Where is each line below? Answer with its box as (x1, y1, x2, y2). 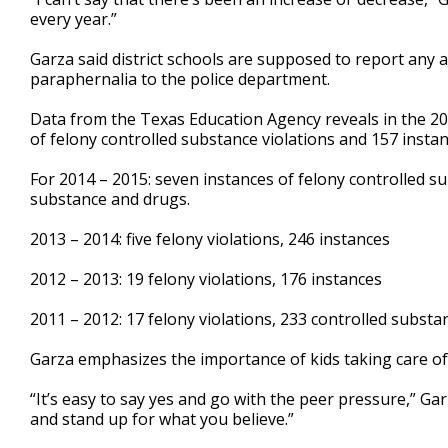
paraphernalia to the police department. (30, 68, 330, 91)
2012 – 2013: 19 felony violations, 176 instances (30, 268, 382, 291)
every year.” (30, 8, 117, 31)
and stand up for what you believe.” (30, 408, 294, 431)
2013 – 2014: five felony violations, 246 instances (30, 228, 390, 251)
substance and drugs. (30, 188, 190, 211)
